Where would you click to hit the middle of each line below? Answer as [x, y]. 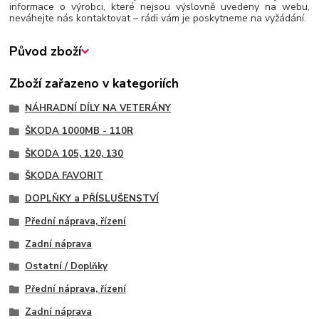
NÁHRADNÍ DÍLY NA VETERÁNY [98, 109]
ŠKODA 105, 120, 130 [74, 153]
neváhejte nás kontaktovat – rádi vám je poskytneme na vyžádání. [158, 18]
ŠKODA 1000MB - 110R [79, 131]
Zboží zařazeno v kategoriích [94, 83]
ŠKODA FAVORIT [64, 176]
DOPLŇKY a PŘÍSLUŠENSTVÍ [91, 199]
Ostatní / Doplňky [66, 267]
